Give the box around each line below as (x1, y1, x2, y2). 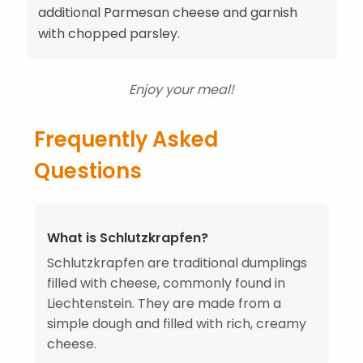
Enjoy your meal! (129, 79, 234, 99)
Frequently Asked (34, 124, 218, 154)
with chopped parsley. (38, 23, 180, 43)
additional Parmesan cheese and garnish (38, 2, 297, 22)
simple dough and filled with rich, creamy (47, 314, 306, 333)
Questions (34, 156, 142, 186)
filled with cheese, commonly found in (47, 273, 285, 293)
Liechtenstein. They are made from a (47, 293, 281, 313)
